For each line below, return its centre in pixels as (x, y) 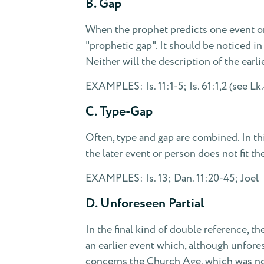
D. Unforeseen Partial (145, 204)
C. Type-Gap (119, 112)
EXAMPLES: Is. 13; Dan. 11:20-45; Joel (172, 178)
